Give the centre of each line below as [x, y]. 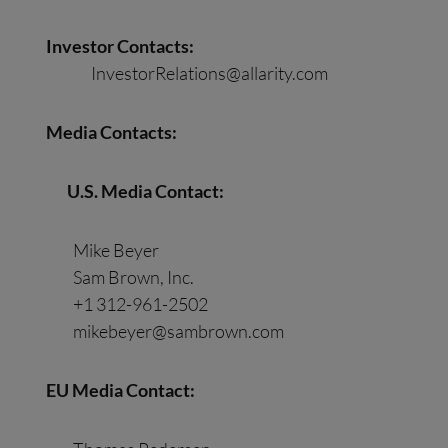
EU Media [86, 389]
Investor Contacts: [120, 46]
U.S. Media [111, 190]
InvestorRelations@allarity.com [210, 73]
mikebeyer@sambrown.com [179, 330]
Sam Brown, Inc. [120, 276]
